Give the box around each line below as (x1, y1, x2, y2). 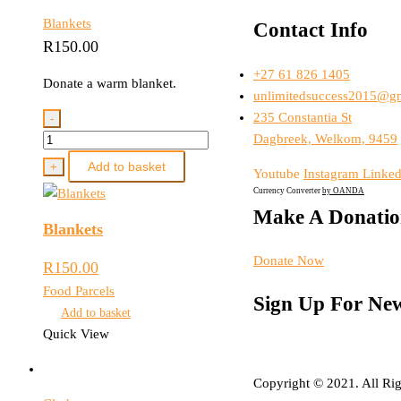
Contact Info (253, 19, 368, 42)
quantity (42, 152, 88, 167)
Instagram (303, 166, 359, 181)
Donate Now (253, 253, 324, 269)
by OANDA (322, 185, 364, 195)
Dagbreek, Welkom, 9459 (253, 131, 397, 146)
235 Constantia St (253, 109, 352, 124)
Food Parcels (43, 284, 115, 299)
